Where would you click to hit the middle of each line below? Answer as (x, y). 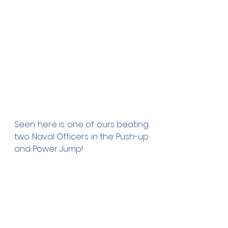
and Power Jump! (49, 149)
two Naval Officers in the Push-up (81, 136)
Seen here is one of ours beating (81, 124)
